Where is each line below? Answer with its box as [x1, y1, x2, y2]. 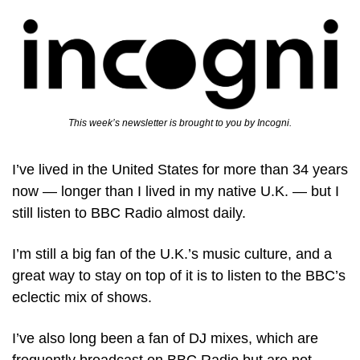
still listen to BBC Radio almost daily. [12, 205, 250, 222]
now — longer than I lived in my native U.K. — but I [12, 183, 339, 200]
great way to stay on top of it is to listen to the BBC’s [12, 268, 346, 284]
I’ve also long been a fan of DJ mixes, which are [12, 330, 318, 347]
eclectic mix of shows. [12, 289, 156, 306]
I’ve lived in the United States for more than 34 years [12, 162, 348, 178]
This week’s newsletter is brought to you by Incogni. [68, 117, 292, 129]
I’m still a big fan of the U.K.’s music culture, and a [12, 246, 332, 263]
